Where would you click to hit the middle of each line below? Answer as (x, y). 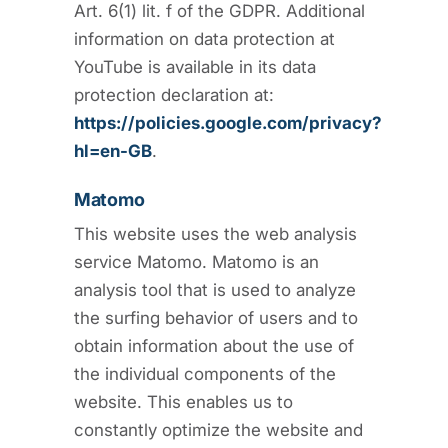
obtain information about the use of (214, 345)
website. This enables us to (183, 401)
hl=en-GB (113, 150)
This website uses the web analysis (215, 233)
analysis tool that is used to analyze (215, 289)
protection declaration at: (174, 94)
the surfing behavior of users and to (216, 317)
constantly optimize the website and (218, 429)
